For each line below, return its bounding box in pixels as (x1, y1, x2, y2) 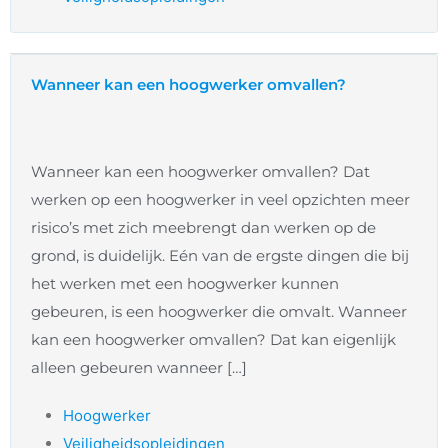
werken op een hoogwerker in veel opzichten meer (31, 190, 410, 210)
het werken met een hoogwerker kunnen (31, 274, 339, 294)
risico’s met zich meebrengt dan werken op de (31, 218, 376, 238)
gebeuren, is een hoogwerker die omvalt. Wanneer (31, 302, 407, 322)
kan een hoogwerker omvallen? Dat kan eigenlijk (31, 330, 396, 350)
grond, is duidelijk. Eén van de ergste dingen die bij (31, 246, 409, 266)
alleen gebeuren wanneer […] (31, 358, 247, 378)
